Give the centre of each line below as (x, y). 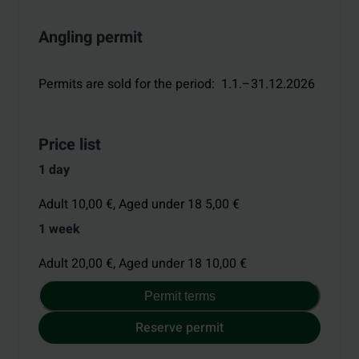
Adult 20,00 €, (79, 264)
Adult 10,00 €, (79, 204)
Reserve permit (179, 327)
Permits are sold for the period (125, 84)
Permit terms (179, 296)
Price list (70, 144)
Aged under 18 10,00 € (183, 264)
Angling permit (91, 38)
